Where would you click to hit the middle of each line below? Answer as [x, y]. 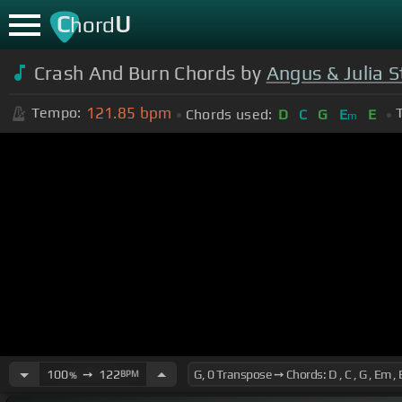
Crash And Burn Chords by [150, 73]
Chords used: [229, 114]
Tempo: [56, 113]
